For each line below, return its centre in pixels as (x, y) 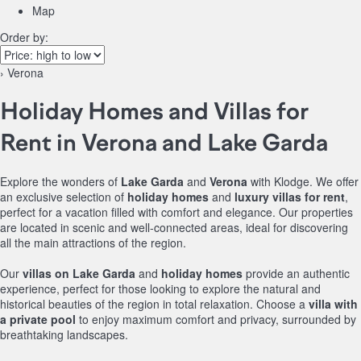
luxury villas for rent (290, 196)
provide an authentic (296, 273)
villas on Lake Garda (79, 273)
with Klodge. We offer (303, 181)
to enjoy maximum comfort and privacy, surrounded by (216, 319)
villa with (333, 303)
